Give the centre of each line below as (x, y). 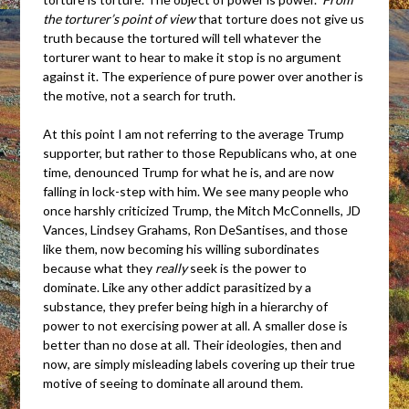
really (173, 267)
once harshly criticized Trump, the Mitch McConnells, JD (202, 210)
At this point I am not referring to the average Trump (194, 133)
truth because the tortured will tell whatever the (183, 37)
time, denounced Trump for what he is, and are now (189, 172)
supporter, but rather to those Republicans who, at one (200, 152)
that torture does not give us (282, 18)
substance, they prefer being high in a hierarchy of (186, 306)
